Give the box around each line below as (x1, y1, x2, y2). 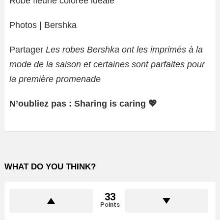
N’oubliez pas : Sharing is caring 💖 (9, 99, 157, 109)
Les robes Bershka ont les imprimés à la (46, 45, 203, 55)
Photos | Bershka (9, 20, 77, 30)
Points (100, 201, 120, 209)
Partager (9, 45, 46, 55)
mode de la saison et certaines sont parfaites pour (9, 59, 205, 70)
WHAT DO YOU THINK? (4, 162, 96, 172)
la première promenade (9, 74, 101, 84)
